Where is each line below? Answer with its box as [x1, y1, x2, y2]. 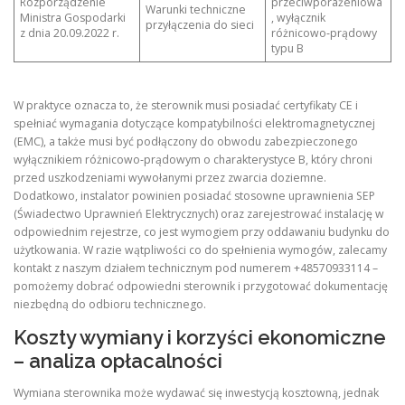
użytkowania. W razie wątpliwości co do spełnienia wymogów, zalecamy [14, 242, 387, 258]
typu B [271, 40, 305, 56]
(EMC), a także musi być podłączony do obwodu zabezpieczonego [14, 134, 358, 149]
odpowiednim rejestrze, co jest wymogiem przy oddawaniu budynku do [14, 224, 390, 240]
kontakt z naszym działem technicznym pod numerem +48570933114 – [14, 260, 378, 276]
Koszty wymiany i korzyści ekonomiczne [14, 325, 386, 350]
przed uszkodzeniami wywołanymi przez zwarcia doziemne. [14, 170, 326, 185]
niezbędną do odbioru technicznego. [14, 297, 206, 312]
